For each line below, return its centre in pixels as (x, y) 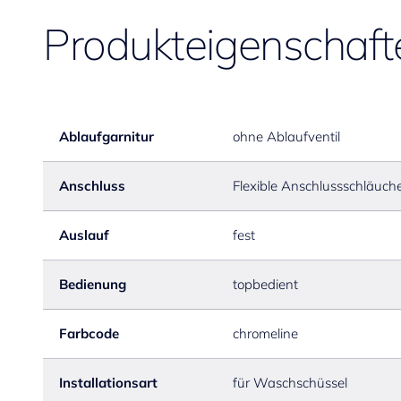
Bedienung (93, 284)
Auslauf (84, 235)
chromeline (265, 333)
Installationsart (108, 383)
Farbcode (89, 333)
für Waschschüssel (290, 383)
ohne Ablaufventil (286, 137)
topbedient (265, 284)
